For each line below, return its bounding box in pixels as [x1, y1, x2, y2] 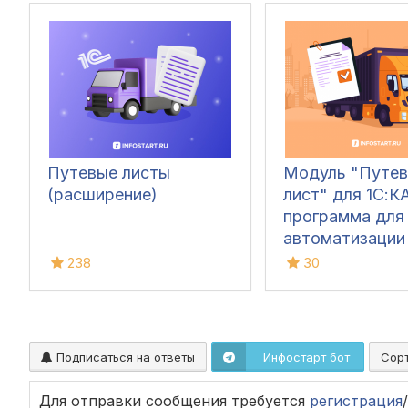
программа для [282, 206, 404, 226]
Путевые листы [47, 162, 170, 182]
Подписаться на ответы [53, 349, 195, 364]
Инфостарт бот [263, 349, 350, 364]
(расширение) [47, 184, 158, 204]
